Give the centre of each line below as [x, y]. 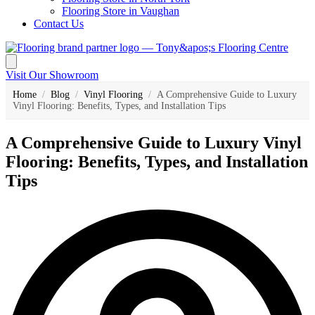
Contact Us [59, 24]
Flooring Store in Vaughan [121, 11]
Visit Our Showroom [52, 75]
